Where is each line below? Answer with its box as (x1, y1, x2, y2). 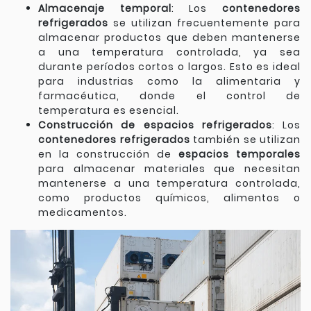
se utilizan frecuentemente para (108, 16, 301, 30)
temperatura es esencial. (38, 103, 179, 117)
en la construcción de (38, 147, 178, 161)
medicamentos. (38, 205, 127, 219)
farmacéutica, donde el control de (38, 89, 301, 103)
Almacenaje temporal (38, 1, 171, 15)
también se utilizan (190, 133, 301, 146)
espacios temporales (178, 147, 301, 161)
